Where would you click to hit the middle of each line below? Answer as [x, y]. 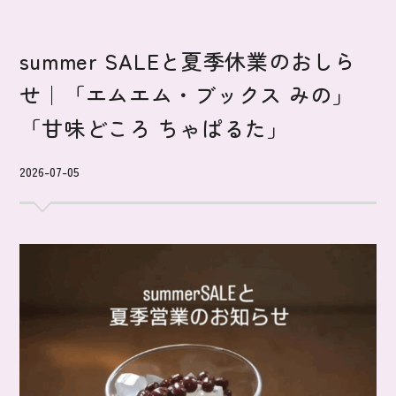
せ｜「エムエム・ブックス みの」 [187, 94]
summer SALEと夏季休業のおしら [188, 60]
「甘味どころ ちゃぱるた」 [154, 127]
